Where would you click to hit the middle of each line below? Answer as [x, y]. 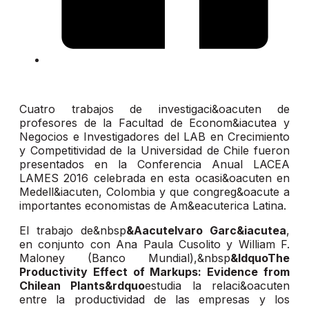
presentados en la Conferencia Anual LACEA [154, 165]
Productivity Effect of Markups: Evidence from [154, 272]
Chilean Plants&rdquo [82, 286]
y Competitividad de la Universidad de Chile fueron [154, 151]
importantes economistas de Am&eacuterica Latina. [153, 206]
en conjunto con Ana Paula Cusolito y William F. [154, 245]
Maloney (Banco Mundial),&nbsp [125, 258]
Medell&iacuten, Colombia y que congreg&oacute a [154, 192]
